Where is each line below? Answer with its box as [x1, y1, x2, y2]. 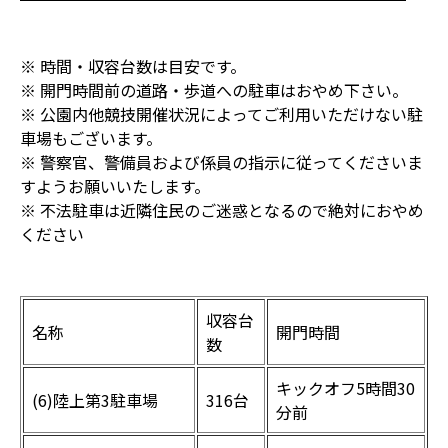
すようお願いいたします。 [20, 174, 210, 198]
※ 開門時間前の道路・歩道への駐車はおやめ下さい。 [20, 78, 408, 102]
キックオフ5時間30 [276, 376, 415, 400]
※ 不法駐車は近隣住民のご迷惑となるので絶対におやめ [20, 198, 424, 222]
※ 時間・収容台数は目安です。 [20, 54, 246, 78]
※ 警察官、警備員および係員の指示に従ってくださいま [20, 150, 423, 174]
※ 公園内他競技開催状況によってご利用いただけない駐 [20, 102, 423, 126]
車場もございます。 [20, 126, 162, 150]
